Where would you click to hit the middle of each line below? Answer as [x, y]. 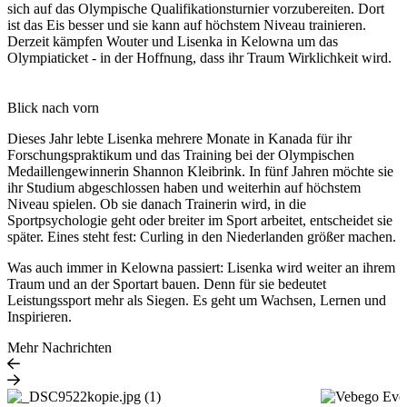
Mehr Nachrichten [60, 348]
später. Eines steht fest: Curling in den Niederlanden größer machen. [202, 237]
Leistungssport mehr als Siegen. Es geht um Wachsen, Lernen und [197, 301]
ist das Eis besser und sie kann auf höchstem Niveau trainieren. [187, 25]
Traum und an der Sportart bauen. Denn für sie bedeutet [167, 284]
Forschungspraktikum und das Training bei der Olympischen [181, 155]
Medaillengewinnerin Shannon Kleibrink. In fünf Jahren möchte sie [200, 172]
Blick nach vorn [53, 108]
